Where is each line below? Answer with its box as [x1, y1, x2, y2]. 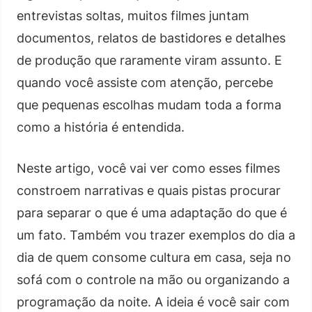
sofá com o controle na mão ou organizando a [17, 272, 290, 287]
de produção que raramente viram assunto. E [17, 52, 282, 68]
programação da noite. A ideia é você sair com [17, 294, 290, 309]
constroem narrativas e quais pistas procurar [17, 182, 281, 198]
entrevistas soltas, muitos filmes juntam [17, 8, 249, 23]
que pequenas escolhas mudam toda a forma [17, 97, 281, 112]
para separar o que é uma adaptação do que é [17, 205, 287, 220]
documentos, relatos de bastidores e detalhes [17, 30, 286, 45]
